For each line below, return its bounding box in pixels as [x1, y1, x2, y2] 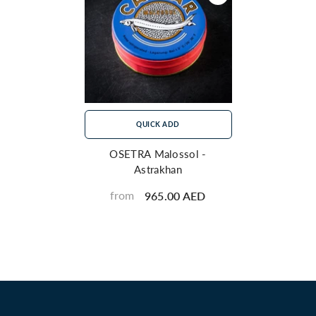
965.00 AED [144, 188, 206, 202]
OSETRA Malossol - [109, 147, 207, 160]
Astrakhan [134, 162, 182, 176]
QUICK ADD [136, 119, 180, 128]
